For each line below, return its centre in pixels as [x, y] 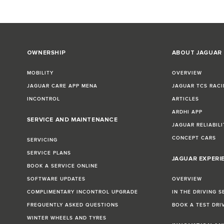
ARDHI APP [187, 112]
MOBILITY [40, 73]
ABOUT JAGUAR [197, 52]
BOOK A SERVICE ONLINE [62, 166]
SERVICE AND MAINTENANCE [72, 119]
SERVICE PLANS [49, 153]
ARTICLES [185, 99]
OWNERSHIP [46, 52]
